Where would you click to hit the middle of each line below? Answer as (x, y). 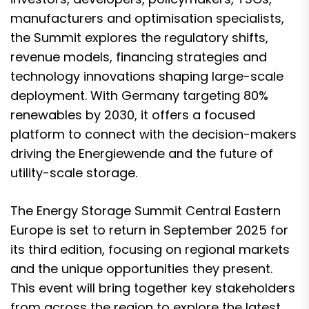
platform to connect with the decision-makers (153, 134)
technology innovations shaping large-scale (147, 76)
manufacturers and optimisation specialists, (147, 18)
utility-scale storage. (74, 173)
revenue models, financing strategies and (139, 57)
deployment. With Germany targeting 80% (139, 96)
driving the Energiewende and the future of (142, 153)
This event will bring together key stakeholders (153, 288)
